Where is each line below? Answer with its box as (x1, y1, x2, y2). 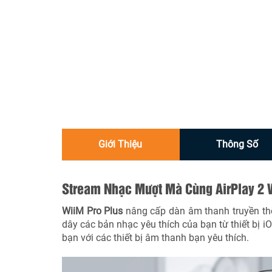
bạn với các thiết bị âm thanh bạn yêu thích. (62, 231, 249, 243)
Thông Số (216, 138, 258, 150)
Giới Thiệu (98, 138, 142, 150)
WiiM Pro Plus (62, 205, 123, 217)
